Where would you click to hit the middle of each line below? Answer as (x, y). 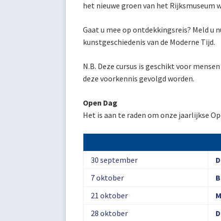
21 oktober (109, 195)
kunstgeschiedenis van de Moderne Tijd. (150, 42)
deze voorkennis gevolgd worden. (139, 78)
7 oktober (107, 178)
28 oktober (109, 213)
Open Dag (100, 103)
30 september (114, 160)
